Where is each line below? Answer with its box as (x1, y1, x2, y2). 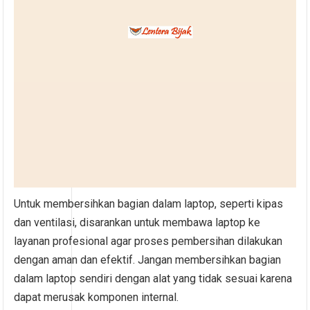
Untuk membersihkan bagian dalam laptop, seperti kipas (14, 197, 284, 211)
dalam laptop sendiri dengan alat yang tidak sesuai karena (14, 272, 293, 286)
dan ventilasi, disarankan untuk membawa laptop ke (14, 216, 261, 230)
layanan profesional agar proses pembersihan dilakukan (14, 235, 283, 248)
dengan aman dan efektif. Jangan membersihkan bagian (14, 253, 282, 267)
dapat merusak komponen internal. (14, 291, 179, 304)
